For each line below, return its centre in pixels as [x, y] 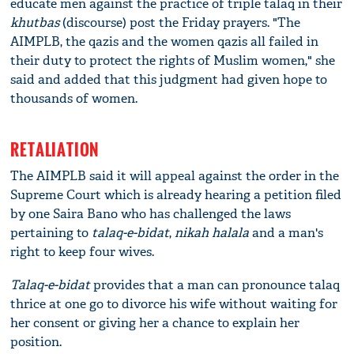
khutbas [35, 22]
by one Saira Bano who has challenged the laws [151, 213]
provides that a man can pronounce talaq [215, 284]
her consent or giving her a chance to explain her [155, 322]
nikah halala [212, 232]
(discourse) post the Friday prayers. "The [180, 22]
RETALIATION [55, 149]
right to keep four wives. [83, 251]
